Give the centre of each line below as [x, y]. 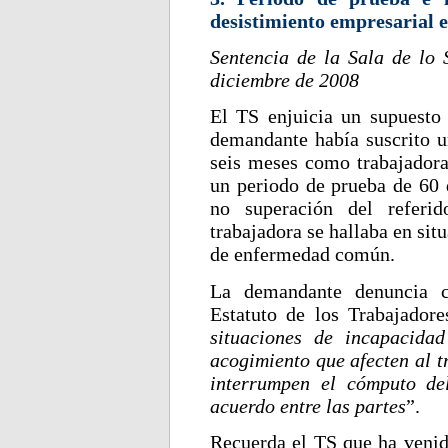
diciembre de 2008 [284, 80]
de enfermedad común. [302, 254]
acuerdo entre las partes [308, 405]
